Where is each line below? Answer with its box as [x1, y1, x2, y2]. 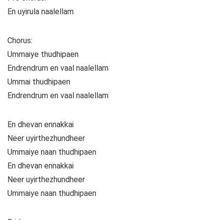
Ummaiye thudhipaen [7, 50, 79, 59]
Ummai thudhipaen [7, 77, 70, 87]
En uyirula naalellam [7, 7, 74, 17]
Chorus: [7, 36, 32, 46]
